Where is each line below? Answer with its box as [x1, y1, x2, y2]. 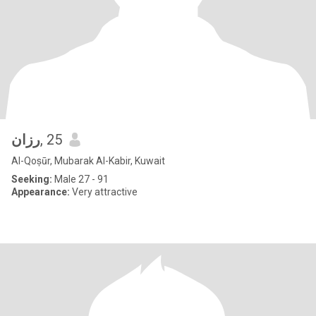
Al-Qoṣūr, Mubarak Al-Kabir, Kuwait [11, 155, 165, 166]
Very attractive [70, 186, 138, 197]
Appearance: [11, 186, 70, 197]
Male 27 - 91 [52, 174, 109, 185]
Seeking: [11, 174, 52, 185]
